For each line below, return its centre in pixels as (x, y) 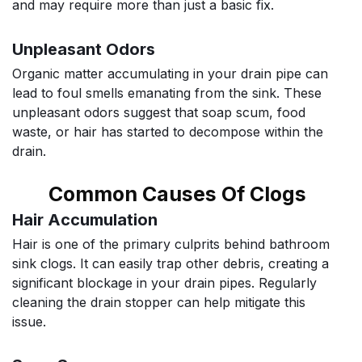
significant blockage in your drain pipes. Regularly (164, 282)
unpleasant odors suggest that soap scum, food (159, 112)
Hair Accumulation (85, 219)
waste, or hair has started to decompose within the (168, 131)
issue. (29, 321)
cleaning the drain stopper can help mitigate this (159, 302)
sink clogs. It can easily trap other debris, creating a (170, 263)
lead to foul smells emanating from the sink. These (167, 93)
